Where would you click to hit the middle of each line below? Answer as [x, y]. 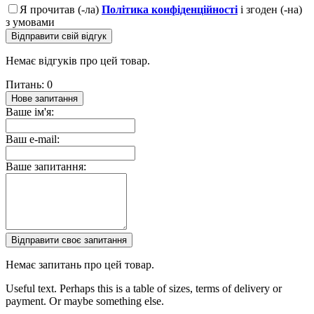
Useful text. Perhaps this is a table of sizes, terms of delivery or [144, 288]
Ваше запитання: [46, 166]
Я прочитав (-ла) [61, 9]
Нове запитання [45, 98]
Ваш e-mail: [33, 139]
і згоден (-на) [270, 9]
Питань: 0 [29, 84]
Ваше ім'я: [30, 111]
